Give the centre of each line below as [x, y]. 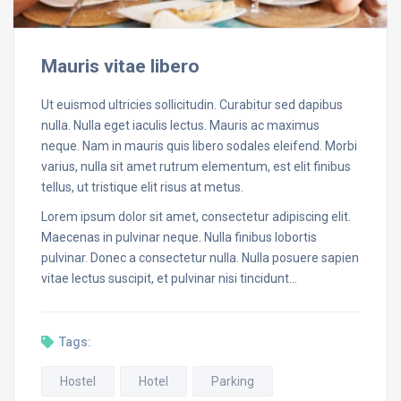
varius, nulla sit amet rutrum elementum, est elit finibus [196, 166]
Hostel [78, 381]
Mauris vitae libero [120, 66]
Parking [233, 381]
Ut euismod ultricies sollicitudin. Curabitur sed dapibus [192, 104]
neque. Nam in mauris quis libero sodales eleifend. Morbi [199, 145]
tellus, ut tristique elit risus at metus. [142, 187]
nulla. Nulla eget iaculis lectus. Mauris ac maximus [180, 125]
